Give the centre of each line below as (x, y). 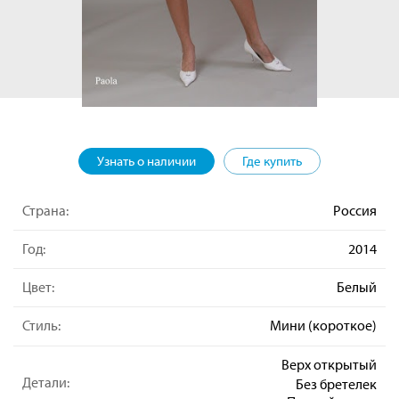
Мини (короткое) (323, 326)
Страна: (45, 210)
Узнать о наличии (147, 160)
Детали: (46, 382)
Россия (355, 210)
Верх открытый (329, 364)
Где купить (272, 160)
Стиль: (41, 326)
